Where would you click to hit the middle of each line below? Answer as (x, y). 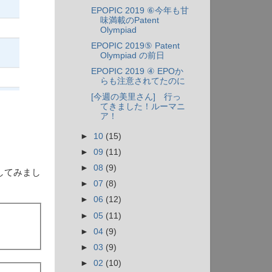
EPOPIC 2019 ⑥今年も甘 (140, 10)
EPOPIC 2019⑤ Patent (135, 46)
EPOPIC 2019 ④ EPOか (137, 71)
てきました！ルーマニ (142, 107)
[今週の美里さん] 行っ (136, 97)
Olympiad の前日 (132, 55)
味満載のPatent (129, 20)
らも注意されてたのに (142, 81)
